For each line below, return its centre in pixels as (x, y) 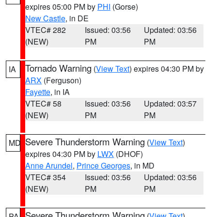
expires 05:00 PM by (61, 7)
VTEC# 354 (46, 177)
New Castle (45, 18)
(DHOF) (128, 154)
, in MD (142, 165)
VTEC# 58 (43, 103)
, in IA (60, 92)
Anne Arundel (49, 165)
